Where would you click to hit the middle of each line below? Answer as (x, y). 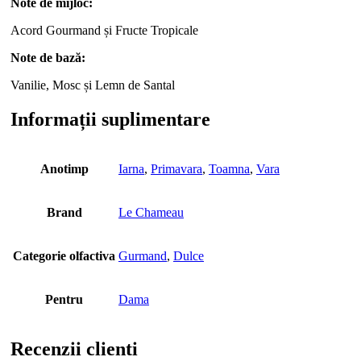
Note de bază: (48, 58)
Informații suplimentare (110, 119)
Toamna (229, 168)
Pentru (64, 299)
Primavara (176, 168)
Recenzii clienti (74, 349)
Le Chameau (151, 212)
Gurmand (143, 255)
